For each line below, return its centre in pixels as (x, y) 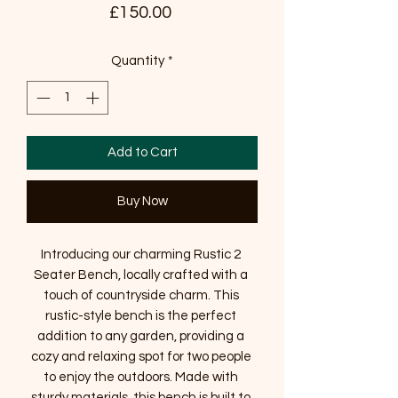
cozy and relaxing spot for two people (141, 357)
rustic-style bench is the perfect (141, 316)
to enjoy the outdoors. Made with (141, 378)
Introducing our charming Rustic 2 (141, 255)
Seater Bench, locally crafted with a (141, 275)
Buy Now (142, 202)
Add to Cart (142, 153)
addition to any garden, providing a (141, 337)
